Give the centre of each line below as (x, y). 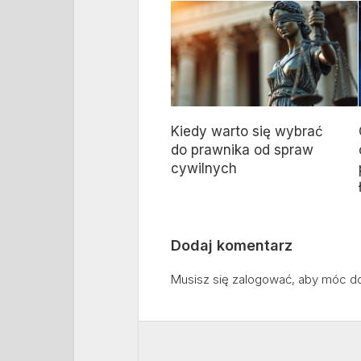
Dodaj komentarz (232, 245)
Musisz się (201, 279)
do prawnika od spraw (242, 149)
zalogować (262, 279)
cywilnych (204, 168)
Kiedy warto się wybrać (247, 131)
